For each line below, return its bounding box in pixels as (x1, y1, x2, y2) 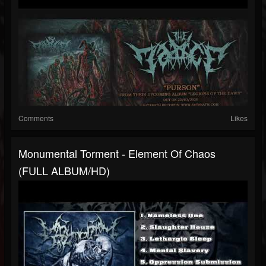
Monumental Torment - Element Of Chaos (18, 145, 216, 161)
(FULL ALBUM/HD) (18, 163, 110, 179)
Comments (18, 113, 53, 123)
